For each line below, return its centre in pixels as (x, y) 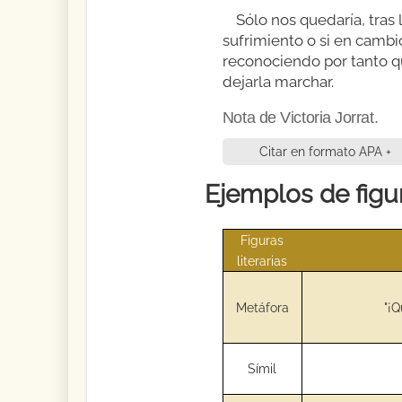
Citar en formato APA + (326, 151)
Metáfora (262, 307)
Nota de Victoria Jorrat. (300, 117)
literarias (262, 260)
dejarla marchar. (278, 81)
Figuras (262, 240)
